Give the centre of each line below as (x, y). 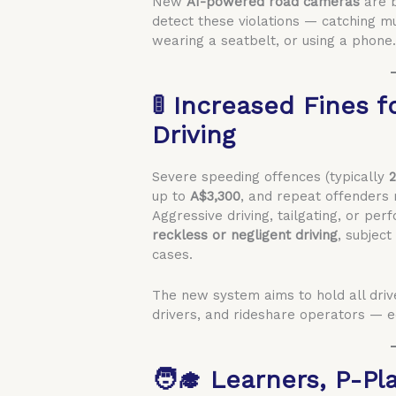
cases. (173, 254)
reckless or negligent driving (245, 235)
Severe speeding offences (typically (271, 176)
